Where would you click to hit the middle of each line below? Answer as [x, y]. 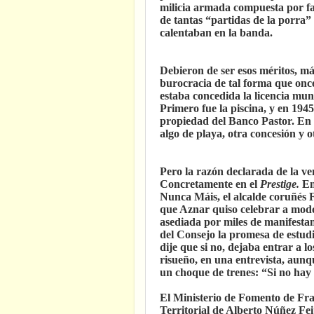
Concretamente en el [210, 184]
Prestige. [281, 184]
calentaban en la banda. [216, 32]
